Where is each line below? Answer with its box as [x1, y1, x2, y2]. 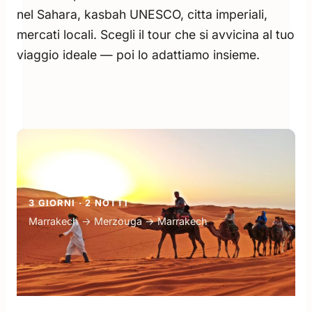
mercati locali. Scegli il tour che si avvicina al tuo [17, 27, 295, 42]
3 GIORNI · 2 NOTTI [29, 198, 129, 208]
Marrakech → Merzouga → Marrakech [29, 215, 208, 227]
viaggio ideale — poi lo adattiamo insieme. [17, 47, 260, 62]
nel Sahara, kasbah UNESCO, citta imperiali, [17, 7, 267, 22]
